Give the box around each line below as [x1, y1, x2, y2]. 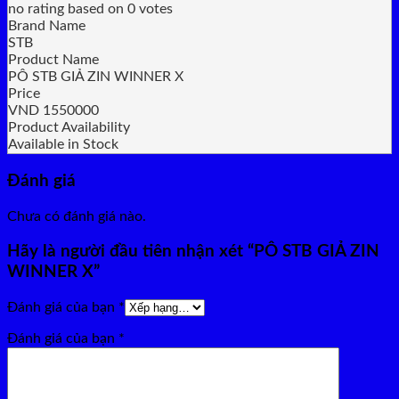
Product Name [8, 53, 99, 68]
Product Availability [8, 120, 130, 135]
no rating [8, 2, 64, 17]
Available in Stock [8, 137, 118, 152]
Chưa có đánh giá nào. [7, 208, 146, 224]
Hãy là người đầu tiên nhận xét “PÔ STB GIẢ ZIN [7, 243, 379, 261]
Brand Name [8, 19, 85, 34]
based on [64, 2, 127, 17]
